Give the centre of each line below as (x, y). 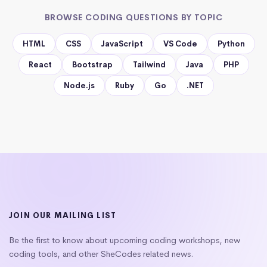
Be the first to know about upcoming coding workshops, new (125, 240)
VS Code (180, 44)
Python (231, 44)
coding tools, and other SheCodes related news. (101, 254)
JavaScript (122, 44)
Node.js (79, 85)
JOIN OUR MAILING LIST (63, 215)
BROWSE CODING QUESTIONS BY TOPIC (133, 17)
